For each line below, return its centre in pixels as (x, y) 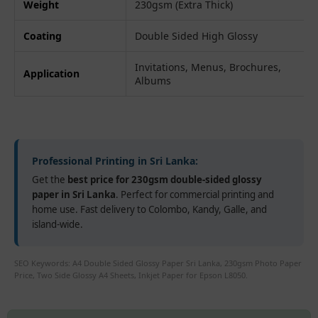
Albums (153, 80)
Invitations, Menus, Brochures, (208, 67)
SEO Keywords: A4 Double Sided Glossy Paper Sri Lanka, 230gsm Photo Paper (158, 263)
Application (52, 73)
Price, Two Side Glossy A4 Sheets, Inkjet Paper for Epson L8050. (131, 275)
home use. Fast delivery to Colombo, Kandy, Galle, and (150, 209)
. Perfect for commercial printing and (195, 194)
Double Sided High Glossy (197, 35)
